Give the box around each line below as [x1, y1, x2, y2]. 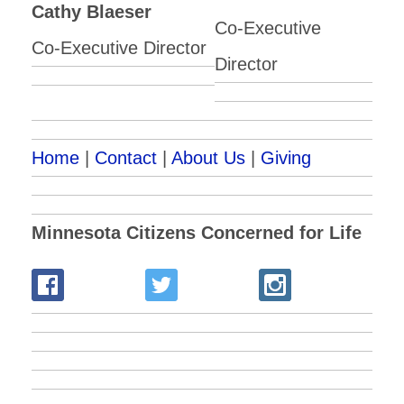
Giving [261, 147, 311, 168]
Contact [95, 147, 157, 168]
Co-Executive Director [32, 37, 207, 58]
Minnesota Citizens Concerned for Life [32, 222, 362, 243]
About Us [171, 147, 245, 168]
